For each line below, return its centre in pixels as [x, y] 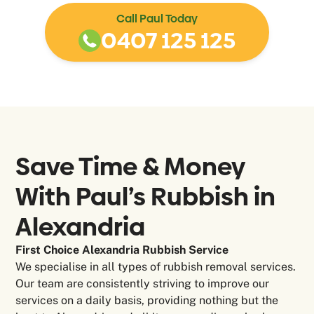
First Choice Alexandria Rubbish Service [122, 250]
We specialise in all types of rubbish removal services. [156, 267]
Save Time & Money [130, 167]
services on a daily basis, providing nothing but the [147, 301]
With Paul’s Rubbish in [146, 197]
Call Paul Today [157, 19]
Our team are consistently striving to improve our [143, 284]
